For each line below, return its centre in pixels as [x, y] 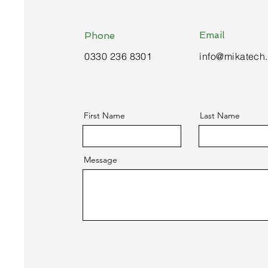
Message [101, 160]
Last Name [220, 115]
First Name [105, 115]
